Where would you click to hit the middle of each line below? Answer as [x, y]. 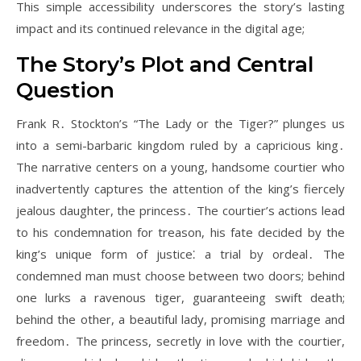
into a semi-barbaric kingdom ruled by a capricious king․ [180, 145]
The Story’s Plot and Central [165, 64]
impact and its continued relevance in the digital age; [160, 28]
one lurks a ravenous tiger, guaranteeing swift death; [180, 297]
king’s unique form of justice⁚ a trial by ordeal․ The [180, 254]
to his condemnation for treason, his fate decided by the [180, 232]
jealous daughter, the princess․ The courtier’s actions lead [180, 210]
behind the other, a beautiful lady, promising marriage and [180, 319]
